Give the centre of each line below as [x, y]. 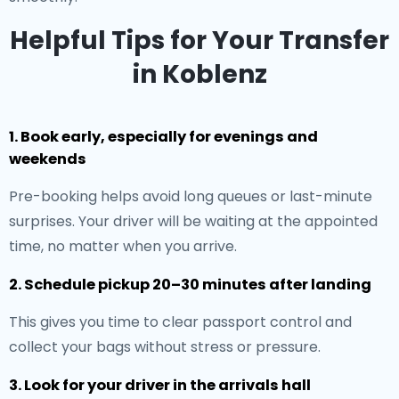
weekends [48, 159]
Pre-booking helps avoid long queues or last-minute [191, 196]
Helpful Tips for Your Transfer [199, 41]
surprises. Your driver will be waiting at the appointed [193, 221]
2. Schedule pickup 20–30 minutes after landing [190, 285]
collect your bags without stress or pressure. [165, 347]
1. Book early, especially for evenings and [163, 137]
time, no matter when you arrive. [123, 246]
